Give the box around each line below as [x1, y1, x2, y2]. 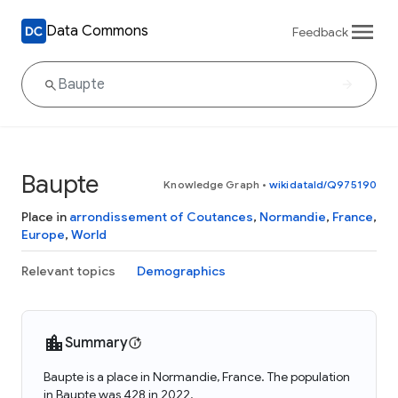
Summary [65, 334, 128, 352]
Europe [21, 227, 65, 243]
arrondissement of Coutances [69, 209, 253, 225]
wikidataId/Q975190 [269, 178, 377, 191]
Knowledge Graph [163, 178, 259, 191]
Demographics [137, 263, 226, 279]
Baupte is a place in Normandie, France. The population [44, 369, 350, 385]
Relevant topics [21, 263, 115, 279]
